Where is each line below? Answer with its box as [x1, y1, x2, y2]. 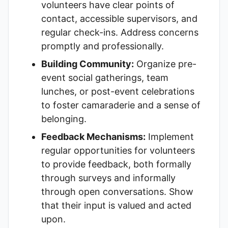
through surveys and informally [41, 173, 176, 183]
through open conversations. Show [41, 186, 193, 197]
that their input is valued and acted [41, 200, 191, 211]
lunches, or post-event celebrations [41, 86, 194, 97]
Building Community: [41, 59, 134, 69]
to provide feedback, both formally [41, 159, 191, 169]
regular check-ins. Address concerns [41, 27, 198, 38]
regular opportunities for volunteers [41, 145, 195, 156]
